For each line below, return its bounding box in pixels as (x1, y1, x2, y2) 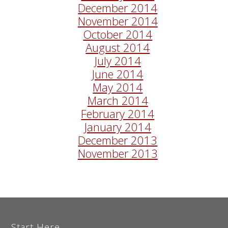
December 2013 (78, 132, 158, 148)
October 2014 (83, 26, 153, 42)
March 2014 (87, 93, 148, 108)
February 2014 (81, 106, 155, 122)
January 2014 (84, 119, 151, 135)
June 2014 (92, 66, 144, 82)
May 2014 (93, 79, 143, 95)
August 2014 (85, 40, 150, 55)
